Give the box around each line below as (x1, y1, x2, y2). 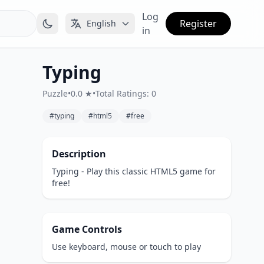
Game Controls (52, 223, 122, 236)
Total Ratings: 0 (95, 88, 156, 99)
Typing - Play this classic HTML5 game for (52, 166, 216, 177)
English (87, 18, 116, 29)
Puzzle (42, 88, 68, 99)
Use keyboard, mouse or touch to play (52, 241, 201, 252)
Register (180, 17, 217, 30)
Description (52, 147, 106, 160)
